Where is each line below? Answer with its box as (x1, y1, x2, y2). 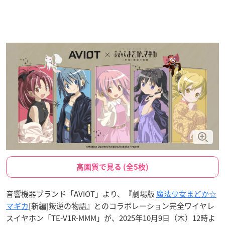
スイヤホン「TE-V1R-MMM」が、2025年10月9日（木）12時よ (6, 212, 215, 223)
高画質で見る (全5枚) (76, 163, 149, 171)
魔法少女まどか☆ (156, 188, 216, 199)
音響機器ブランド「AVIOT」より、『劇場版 (6, 188, 156, 199)
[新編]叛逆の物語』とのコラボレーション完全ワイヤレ (29, 200, 214, 211)
